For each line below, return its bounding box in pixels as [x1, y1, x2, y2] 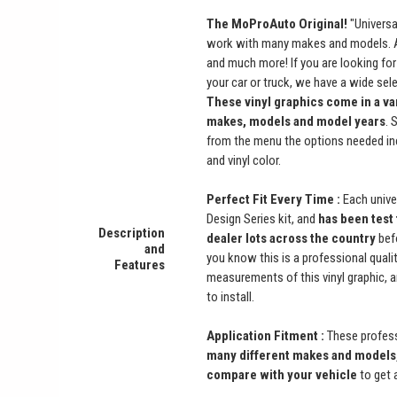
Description [98, 224, 166, 241]
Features [114, 256, 166, 273]
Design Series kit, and [206, 210, 319, 227]
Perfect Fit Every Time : [206, 191, 341, 207]
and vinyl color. [206, 152, 282, 168]
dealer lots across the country [206, 230, 377, 246]
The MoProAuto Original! [206, 15, 348, 32]
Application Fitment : [206, 327, 325, 344]
